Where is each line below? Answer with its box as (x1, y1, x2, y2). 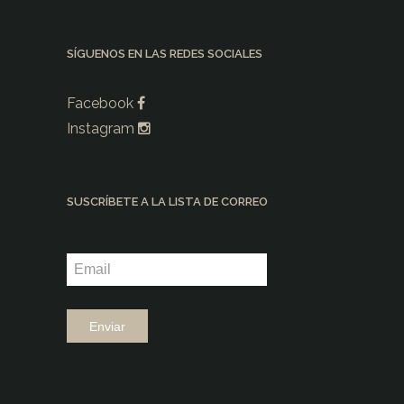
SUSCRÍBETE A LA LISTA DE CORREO (67, 195, 268, 209)
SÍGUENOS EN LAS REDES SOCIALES (67, 47, 262, 61)
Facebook (67, 95, 137, 113)
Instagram (67, 120, 138, 138)
